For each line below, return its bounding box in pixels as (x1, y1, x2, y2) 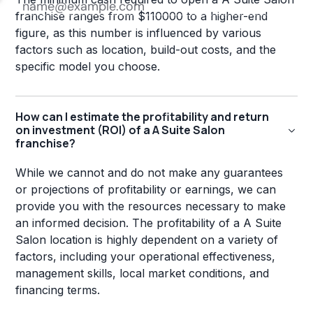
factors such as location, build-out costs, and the (15, 43, 277, 57)
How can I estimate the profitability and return (15, 109, 270, 125)
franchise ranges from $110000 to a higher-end (15, 9, 268, 24)
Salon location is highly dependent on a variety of (15, 233, 279, 247)
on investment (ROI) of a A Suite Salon (15, 122, 226, 138)
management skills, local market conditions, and (15, 266, 270, 281)
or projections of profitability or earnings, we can (15, 182, 277, 197)
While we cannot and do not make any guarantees (15, 166, 284, 180)
